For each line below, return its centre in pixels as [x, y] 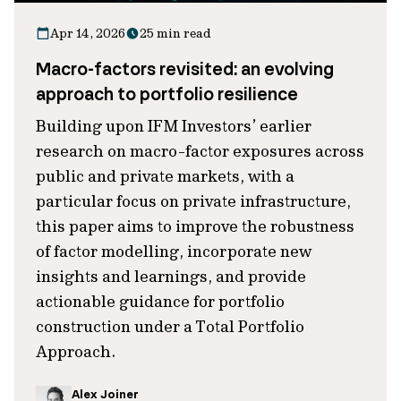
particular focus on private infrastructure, [193, 201]
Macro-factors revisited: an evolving [185, 69]
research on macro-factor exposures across [200, 151]
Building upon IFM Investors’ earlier [174, 126]
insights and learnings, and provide [171, 276]
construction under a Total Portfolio [170, 326]
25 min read [175, 33]
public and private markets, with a [165, 176]
